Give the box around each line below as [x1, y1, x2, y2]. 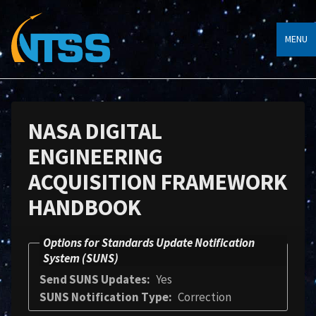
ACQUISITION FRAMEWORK [28, 168, 287, 196]
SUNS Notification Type [39, 289, 169, 305]
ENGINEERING [28, 142, 163, 171]
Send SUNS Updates [39, 272, 147, 287]
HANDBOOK [28, 193, 141, 221]
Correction [178, 289, 231, 305]
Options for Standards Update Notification [43, 235, 255, 250]
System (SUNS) [43, 250, 119, 266]
